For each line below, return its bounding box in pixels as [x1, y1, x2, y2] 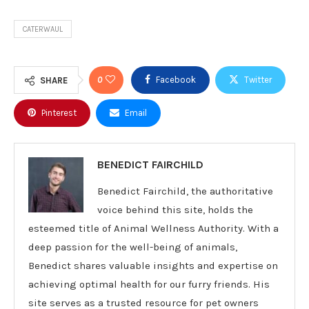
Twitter [244, 74, 272, 85]
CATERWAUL [23, 24, 63, 34]
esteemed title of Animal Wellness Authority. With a [28, 221, 279, 235]
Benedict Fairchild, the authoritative [97, 184, 273, 197]
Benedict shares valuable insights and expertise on [28, 259, 278, 272]
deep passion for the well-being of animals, [28, 240, 237, 253]
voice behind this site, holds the [97, 203, 253, 216]
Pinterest [41, 107, 77, 118]
